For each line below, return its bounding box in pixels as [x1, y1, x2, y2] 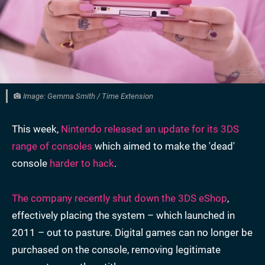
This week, [12, 123, 61, 135]
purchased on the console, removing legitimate [12, 244, 221, 256]
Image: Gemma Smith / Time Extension [21, 92, 153, 101]
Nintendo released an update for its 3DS [61, 123, 239, 135]
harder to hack [50, 157, 114, 170]
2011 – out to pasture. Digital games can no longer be [12, 227, 253, 239]
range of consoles [12, 140, 92, 153]
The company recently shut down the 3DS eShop [12, 192, 227, 205]
